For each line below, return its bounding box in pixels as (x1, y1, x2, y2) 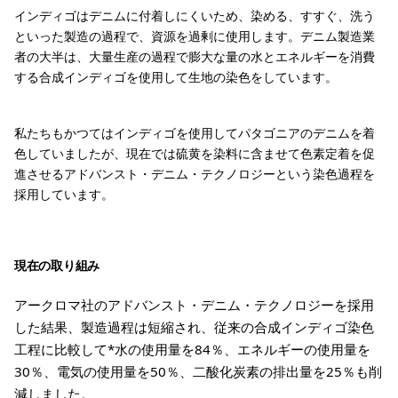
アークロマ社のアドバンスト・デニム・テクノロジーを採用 (14, 296, 374, 314)
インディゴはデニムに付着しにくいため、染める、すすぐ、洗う (14, 7, 375, 24)
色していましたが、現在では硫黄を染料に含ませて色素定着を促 (14, 145, 375, 162)
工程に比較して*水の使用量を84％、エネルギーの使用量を (14, 340, 370, 358)
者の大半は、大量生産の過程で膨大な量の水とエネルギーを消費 (14, 48, 375, 65)
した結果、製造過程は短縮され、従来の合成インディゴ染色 (14, 318, 374, 336)
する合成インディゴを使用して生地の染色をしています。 (14, 68, 338, 85)
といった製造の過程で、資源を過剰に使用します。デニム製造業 (14, 28, 375, 44)
